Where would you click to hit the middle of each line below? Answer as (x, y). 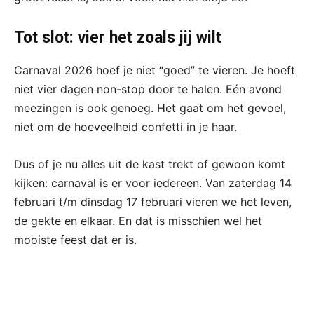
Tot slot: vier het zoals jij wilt (118, 38)
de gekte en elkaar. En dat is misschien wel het (138, 221)
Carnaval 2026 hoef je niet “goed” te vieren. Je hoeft (155, 70)
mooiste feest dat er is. (75, 240)
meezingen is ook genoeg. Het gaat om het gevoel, (150, 108)
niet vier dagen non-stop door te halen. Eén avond (148, 89)
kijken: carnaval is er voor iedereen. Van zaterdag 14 (153, 183)
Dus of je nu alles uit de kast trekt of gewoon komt (150, 164)
